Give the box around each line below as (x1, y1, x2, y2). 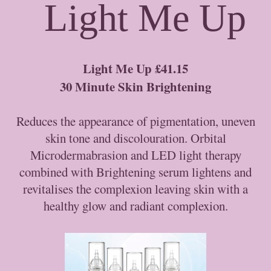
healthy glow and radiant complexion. (43, 197, 228, 215)
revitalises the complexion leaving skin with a (23, 180, 248, 198)
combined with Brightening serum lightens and (19, 163, 252, 181)
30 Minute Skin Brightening (60, 77, 211, 96)
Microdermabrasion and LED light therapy (30, 146, 241, 164)
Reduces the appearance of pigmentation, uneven (16, 113, 255, 130)
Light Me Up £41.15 (83, 59, 188, 78)
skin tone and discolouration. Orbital (45, 129, 226, 147)
